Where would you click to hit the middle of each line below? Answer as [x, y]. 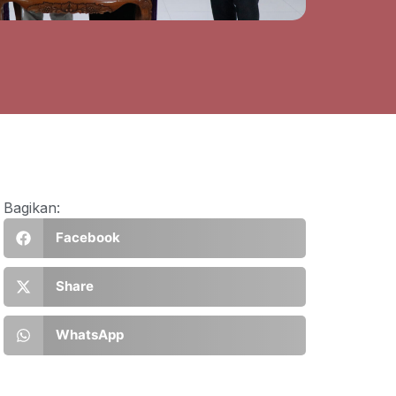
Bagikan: [32, 207]
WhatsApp [89, 335]
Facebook [88, 238]
